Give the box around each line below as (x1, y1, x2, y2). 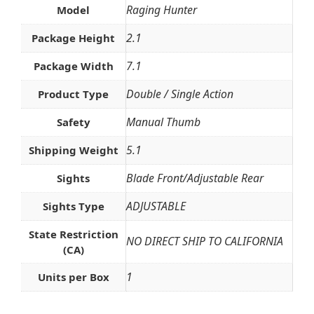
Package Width (33, 59, 114, 74)
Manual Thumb (126, 114, 200, 130)
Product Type (38, 87, 109, 102)
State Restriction (28, 227, 118, 242)
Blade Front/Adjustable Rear (126, 170, 264, 186)
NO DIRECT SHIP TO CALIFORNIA (126, 233, 283, 250)
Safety (56, 115, 90, 130)
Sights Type (42, 199, 104, 214)
